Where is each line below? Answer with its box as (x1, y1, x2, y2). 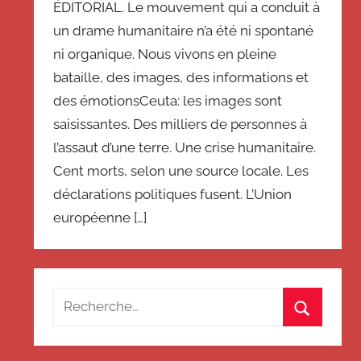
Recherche (52, 289, 122, 306)
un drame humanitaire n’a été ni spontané (53, 22, 314, 39)
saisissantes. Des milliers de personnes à (53, 115, 308, 132)
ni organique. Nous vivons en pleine (53, 45, 277, 62)
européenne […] (53, 209, 147, 226)
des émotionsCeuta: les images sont (53, 92, 283, 109)
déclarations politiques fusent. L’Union (53, 185, 293, 202)
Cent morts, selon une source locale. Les (53, 162, 309, 179)
